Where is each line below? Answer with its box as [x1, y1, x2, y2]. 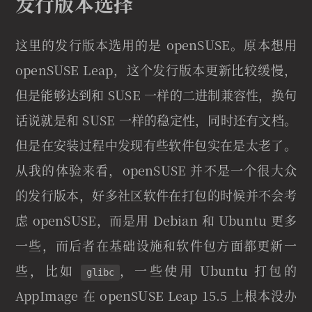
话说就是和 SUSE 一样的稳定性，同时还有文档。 [15, 111, 297, 130]
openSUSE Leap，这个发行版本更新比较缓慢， [15, 61, 297, 79]
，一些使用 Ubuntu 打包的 [119, 261, 297, 280]
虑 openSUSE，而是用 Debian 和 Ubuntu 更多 [15, 211, 297, 230]
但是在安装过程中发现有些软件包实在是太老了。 [15, 136, 297, 155]
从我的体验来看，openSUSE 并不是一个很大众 [15, 161, 297, 180]
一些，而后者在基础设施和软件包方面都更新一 [15, 236, 297, 255]
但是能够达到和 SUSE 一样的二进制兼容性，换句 [15, 86, 297, 104]
